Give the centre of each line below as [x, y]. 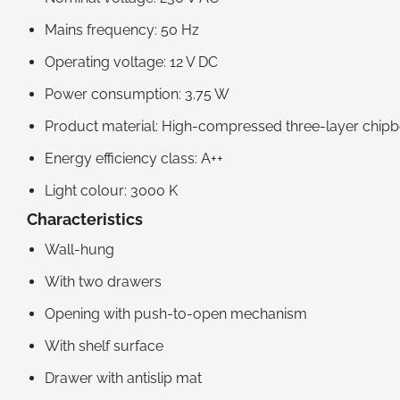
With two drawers [103, 282]
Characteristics [87, 220]
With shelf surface [104, 346]
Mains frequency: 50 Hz [122, 29]
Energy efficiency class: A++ [134, 158]
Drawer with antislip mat [123, 379]
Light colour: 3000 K [111, 190]
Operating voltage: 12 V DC [131, 62]
